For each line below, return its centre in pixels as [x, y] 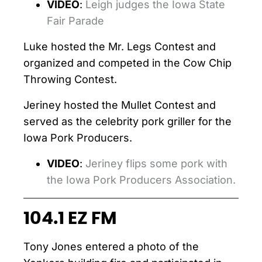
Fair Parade [75, 21]
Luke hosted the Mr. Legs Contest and [120, 46]
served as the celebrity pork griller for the [127, 121]
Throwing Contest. [70, 79]
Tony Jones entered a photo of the [111, 247]
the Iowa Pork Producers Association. [141, 180]
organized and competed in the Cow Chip [127, 63]
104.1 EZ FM [70, 219]
